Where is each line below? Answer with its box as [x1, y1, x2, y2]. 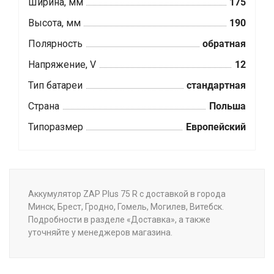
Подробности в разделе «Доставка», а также [28, 215, 210, 225]
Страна [28, 100, 59, 113]
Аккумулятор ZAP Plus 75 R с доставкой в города [28, 189, 226, 199]
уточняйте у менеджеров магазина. [28, 228, 172, 238]
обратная [202, 38, 246, 50]
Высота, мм [28, 17, 81, 29]
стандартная [187, 80, 246, 92]
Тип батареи [28, 80, 83, 92]
